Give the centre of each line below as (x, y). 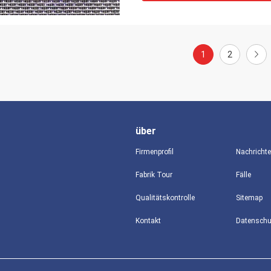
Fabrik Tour (154, 175)
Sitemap (249, 198)
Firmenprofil (155, 152)
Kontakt (148, 221)
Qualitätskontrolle (165, 198)
